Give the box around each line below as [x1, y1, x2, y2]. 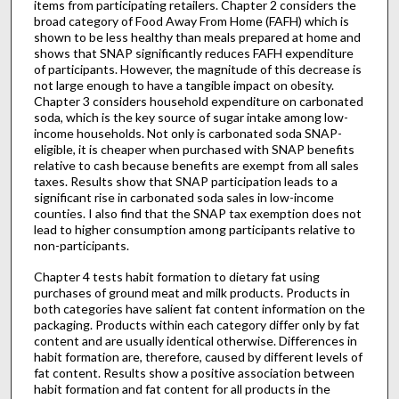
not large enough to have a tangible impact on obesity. [33, 77, 334, 93]
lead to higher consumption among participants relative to [33, 222, 355, 237]
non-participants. [33, 238, 129, 253]
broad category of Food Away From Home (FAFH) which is [33, 13, 349, 28]
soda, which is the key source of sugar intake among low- [33, 110, 348, 125]
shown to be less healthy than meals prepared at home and [33, 29, 361, 45]
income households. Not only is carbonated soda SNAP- [33, 126, 342, 141]
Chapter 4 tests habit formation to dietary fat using [33, 268, 320, 284]
